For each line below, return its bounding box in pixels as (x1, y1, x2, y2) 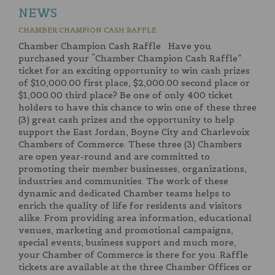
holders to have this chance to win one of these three (18, 102, 257, 114)
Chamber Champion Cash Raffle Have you (18, 41, 211, 52)
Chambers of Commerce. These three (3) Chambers (18, 139, 242, 150)
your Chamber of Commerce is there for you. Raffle (18, 249, 248, 261)
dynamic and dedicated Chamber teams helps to (18, 188, 231, 199)
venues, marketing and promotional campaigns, (18, 225, 233, 236)
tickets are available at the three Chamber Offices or (18, 261, 252, 273)
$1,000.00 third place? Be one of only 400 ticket (18, 90, 233, 101)
